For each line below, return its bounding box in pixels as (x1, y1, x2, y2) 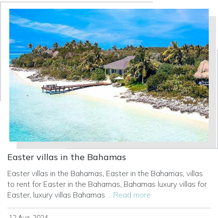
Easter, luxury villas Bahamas (7, 190, 107, 200)
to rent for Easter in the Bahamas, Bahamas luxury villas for (7, 180, 207, 189)
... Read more (107, 190, 151, 200)
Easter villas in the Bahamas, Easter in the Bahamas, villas (7, 169, 203, 179)
